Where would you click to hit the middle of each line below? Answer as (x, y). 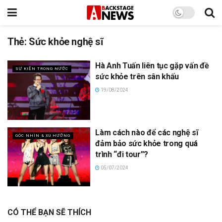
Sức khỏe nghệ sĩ (66, 42)
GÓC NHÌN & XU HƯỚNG (43, 135)
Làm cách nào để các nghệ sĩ (147, 132)
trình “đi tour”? (122, 154)
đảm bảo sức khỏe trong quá (146, 143)
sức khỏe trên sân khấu (137, 77)
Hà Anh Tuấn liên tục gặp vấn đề (152, 66)
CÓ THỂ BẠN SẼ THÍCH (49, 213)
